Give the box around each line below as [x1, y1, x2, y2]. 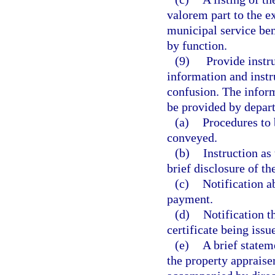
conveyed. [167, 131, 217, 144]
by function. [167, 39, 227, 52]
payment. [167, 192, 213, 206]
